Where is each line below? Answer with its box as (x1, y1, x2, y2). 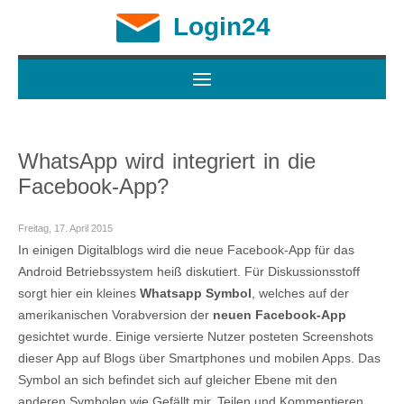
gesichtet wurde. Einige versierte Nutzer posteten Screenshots (18, 329, 373, 344)
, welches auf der (252, 286, 349, 300)
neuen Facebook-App (213, 308, 346, 322)
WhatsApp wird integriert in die (18, 149, 316, 173)
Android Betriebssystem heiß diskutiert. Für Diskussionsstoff (18, 264, 360, 279)
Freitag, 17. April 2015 (18, 223, 113, 234)
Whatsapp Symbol (140, 286, 252, 300)
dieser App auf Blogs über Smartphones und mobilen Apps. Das (18, 351, 381, 365)
